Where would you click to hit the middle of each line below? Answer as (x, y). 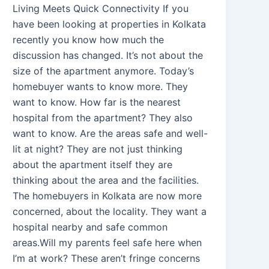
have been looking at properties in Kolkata (110, 24)
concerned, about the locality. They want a (110, 211)
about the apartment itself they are (93, 164)
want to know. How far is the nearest (97, 102)
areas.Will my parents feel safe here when (107, 242)
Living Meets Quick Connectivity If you (101, 8)
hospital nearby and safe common (90, 227)
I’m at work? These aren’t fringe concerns (107, 258)
